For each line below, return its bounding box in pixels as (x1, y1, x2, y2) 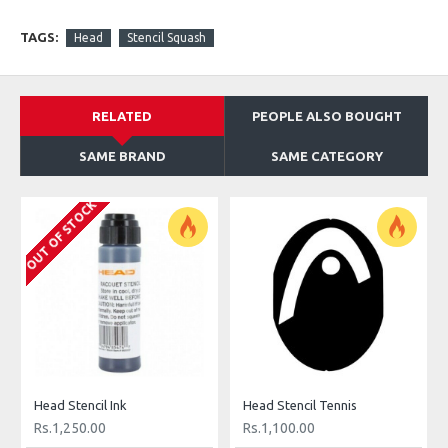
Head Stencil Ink (34, 398, 127, 413)
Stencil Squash (127, 30, 206, 44)
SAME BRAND (79, 149, 166, 164)
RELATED (92, 109, 152, 124)
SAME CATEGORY (270, 149, 383, 164)
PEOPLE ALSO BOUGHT (251, 109, 402, 124)
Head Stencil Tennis (243, 398, 357, 413)
